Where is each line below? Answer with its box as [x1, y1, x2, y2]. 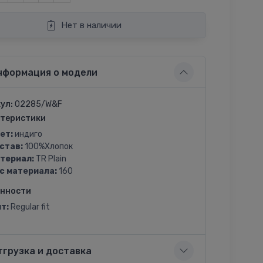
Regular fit [8, 202, 50, 212]
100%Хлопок [22, 141, 73, 151]
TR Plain [33, 154, 66, 164]
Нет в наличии [61, 20, 122, 31]
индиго [12, 129, 42, 139]
